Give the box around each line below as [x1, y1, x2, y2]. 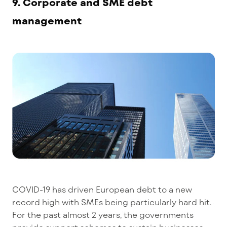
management [12, 14, 82, 26]
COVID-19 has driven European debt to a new [12, 184, 192, 194]
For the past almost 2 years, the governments [12, 209, 194, 219]
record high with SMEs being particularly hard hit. [12, 197, 212, 207]
